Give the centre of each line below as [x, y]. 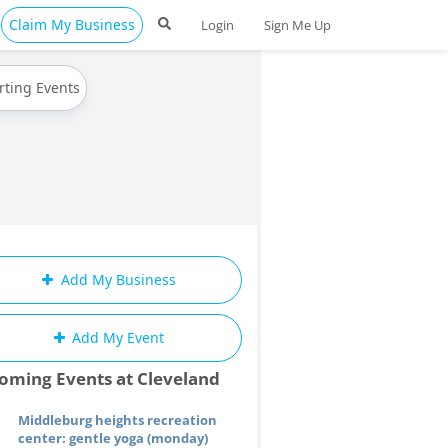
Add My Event [116, 337]
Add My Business [116, 279]
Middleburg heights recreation [117, 420]
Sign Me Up [297, 25]
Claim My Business [72, 24]
